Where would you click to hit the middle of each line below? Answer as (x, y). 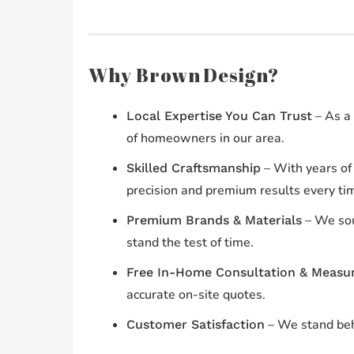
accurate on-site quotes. (196, 295)
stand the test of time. (190, 243)
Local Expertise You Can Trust (219, 116)
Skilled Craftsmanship (193, 168)
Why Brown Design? (184, 75)
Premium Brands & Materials (214, 220)
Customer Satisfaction (195, 325)
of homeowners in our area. (205, 139)
